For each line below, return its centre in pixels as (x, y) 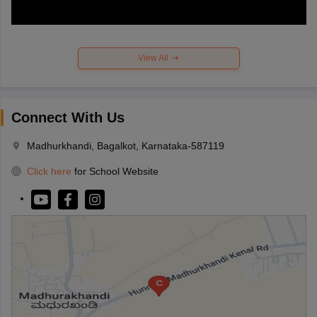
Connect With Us (68, 117)
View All (154, 58)
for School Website (116, 171)
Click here (49, 171)
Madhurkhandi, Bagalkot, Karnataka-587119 (125, 145)
